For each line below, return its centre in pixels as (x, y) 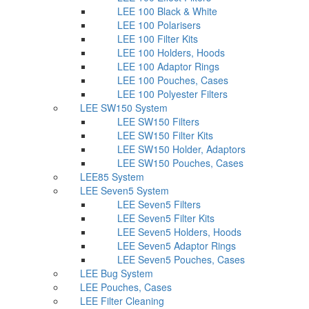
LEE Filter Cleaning (122, 301)
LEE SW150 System (124, 108)
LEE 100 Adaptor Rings (168, 66)
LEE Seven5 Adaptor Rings (177, 246)
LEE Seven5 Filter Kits (166, 218)
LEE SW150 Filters (158, 121)
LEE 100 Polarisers (159, 25)
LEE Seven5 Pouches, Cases (181, 259)
